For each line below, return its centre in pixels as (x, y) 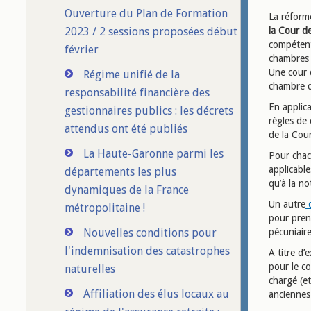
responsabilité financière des (137, 93)
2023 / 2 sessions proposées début (151, 32)
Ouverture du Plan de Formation (146, 14)
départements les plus (120, 172)
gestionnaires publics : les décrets (149, 111)
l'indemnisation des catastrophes (147, 251)
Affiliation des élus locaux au (156, 294)
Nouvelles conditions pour (150, 233)
